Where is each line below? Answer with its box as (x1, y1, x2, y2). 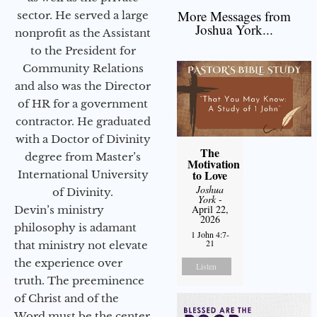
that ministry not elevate (14, 238, 148, 252)
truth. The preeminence (14, 273, 144, 287)
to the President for (30, 43, 136, 57)
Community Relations (22, 61, 144, 75)
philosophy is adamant (14, 220, 137, 234)
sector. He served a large (17, 8, 149, 22)
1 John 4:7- (190, 229, 229, 241)
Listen (196, 260, 217, 272)
